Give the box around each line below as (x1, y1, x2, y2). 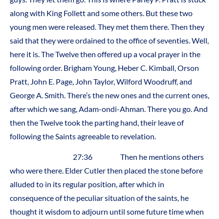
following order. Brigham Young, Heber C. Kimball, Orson (10, 63, 199, 72)
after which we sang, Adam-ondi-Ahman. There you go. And (10, 104, 208, 113)
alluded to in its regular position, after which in (10, 179, 164, 189)
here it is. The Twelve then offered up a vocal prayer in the (10, 49, 200, 59)
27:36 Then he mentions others (10, 152, 204, 162)
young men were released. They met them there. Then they (10, 22, 204, 31)
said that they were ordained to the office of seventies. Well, (10, 35, 209, 45)
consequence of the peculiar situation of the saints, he (10, 193, 189, 203)
